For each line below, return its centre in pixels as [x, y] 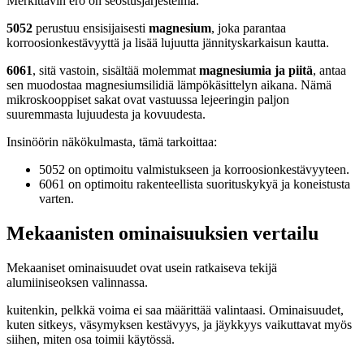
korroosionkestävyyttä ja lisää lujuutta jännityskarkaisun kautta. [168, 42]
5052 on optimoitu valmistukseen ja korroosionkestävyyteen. [194, 169]
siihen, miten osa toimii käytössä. [91, 339]
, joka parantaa [249, 28]
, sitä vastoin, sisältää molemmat [116, 70]
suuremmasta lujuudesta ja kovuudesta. [106, 114]
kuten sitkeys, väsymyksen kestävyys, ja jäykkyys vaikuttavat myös [179, 324]
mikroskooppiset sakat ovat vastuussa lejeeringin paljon [148, 99]
